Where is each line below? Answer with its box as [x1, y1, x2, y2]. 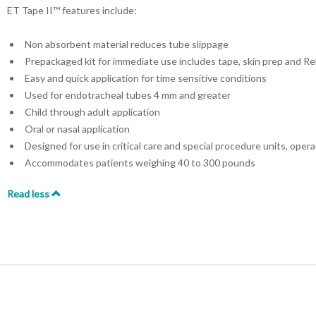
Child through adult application [25, 106, 160, 118]
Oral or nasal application [25, 123, 130, 135]
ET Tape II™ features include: [7, 4, 137, 16]
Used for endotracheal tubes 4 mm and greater [25, 89, 231, 101]
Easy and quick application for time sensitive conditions [25, 72, 267, 84]
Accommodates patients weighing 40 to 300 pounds [25, 157, 255, 169]
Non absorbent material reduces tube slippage [25, 38, 229, 50]
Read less [7, 188, 51, 200]
